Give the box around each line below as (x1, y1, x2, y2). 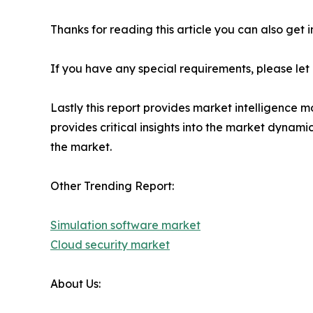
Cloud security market (50, 237, 170, 252)
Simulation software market (50, 217, 201, 232)
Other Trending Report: (50, 178, 174, 193)
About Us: (50, 276, 101, 291)
